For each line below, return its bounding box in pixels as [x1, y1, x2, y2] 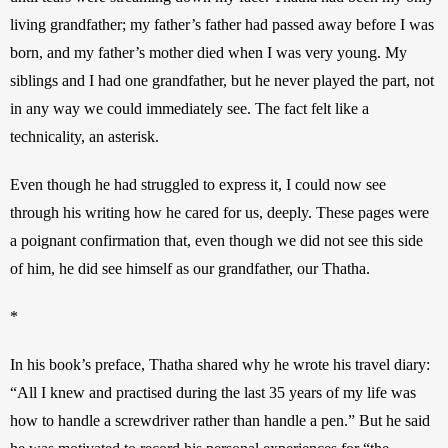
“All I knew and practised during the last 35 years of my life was [10, 383, 416, 401]
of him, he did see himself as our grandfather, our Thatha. [10, 259, 374, 277]
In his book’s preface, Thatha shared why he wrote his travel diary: [10, 355, 430, 373]
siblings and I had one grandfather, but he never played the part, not [10, 71, 434, 89]
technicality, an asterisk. [10, 127, 163, 145]
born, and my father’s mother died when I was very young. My [10, 43, 407, 61]
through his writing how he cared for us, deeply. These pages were [10, 203, 429, 221]
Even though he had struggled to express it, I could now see [10, 175, 386, 193]
